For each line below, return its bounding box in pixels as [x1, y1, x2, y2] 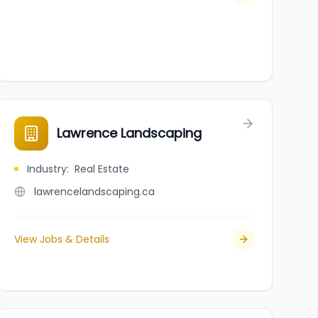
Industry [26, 162, 67, 176]
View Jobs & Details [13, 232, 109, 246]
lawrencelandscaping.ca [33, 185, 155, 199]
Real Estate [74, 162, 129, 176]
